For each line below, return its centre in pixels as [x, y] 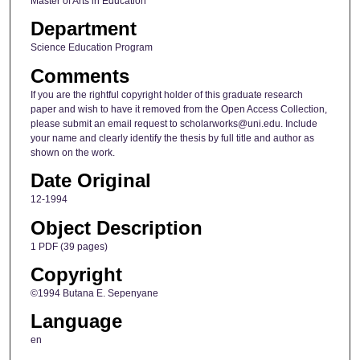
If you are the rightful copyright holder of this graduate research [166, 94]
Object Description [116, 227]
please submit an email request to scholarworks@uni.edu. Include [174, 123]
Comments [80, 76]
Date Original [90, 181]
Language [76, 321]
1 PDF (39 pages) [69, 246]
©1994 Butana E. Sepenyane [94, 293]
